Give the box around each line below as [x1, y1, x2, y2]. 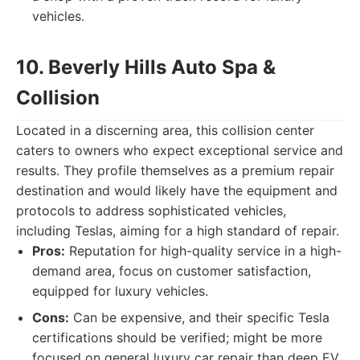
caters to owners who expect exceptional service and [16, 142, 343, 158]
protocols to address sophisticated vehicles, [16, 202, 286, 219]
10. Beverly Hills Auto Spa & [16, 55, 276, 79]
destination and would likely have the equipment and [16, 182, 337, 198]
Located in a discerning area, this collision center [16, 122, 314, 138]
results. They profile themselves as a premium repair [16, 162, 334, 178]
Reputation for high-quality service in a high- [65, 243, 342, 259]
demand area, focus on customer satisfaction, [32, 263, 311, 279]
